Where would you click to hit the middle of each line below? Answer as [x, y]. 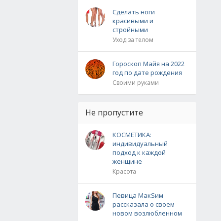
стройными [130, 30]
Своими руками [136, 83]
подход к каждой [139, 152]
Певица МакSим [138, 195]
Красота [124, 171]
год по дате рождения [147, 73]
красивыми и [133, 21]
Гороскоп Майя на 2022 [148, 64]
